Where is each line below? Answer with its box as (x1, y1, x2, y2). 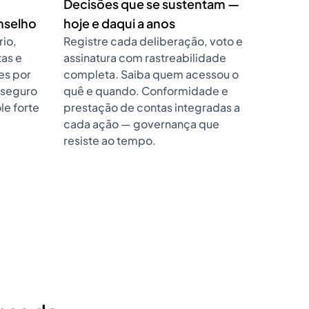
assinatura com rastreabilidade (63, 50, 226, 65)
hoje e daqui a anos (63, 15, 175, 31)
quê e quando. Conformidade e (63, 83, 228, 98)
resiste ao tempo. (63, 133, 156, 148)
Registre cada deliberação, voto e (63, 34, 243, 48)
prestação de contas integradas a (63, 100, 240, 114)
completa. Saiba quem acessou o (63, 67, 239, 81)
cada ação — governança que (63, 117, 219, 131)
